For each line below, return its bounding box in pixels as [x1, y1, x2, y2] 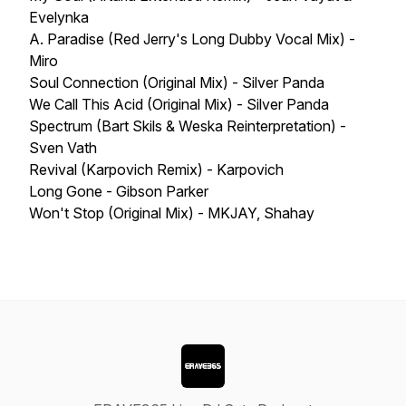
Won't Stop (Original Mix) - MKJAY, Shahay [29, 204, 314, 222]
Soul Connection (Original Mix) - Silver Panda [29, 73, 324, 92]
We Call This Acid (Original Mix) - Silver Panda [29, 95, 329, 113]
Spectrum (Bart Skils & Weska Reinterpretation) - [29, 117, 346, 135]
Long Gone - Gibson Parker [29, 182, 208, 200]
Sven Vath [29, 139, 97, 157]
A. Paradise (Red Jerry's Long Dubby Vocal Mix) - [29, 30, 355, 48]
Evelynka [29, 8, 89, 26]
